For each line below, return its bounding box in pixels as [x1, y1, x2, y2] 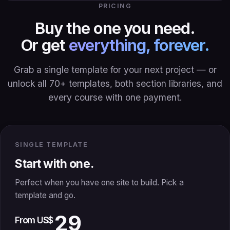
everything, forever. [69, 35, 209, 55]
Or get [21, 35, 69, 55]
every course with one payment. [48, 92, 182, 103]
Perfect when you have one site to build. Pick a [15, 178, 184, 188]
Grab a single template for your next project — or [13, 64, 217, 75]
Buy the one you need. [35, 18, 195, 38]
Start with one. [15, 157, 94, 171]
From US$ [15, 215, 53, 226]
